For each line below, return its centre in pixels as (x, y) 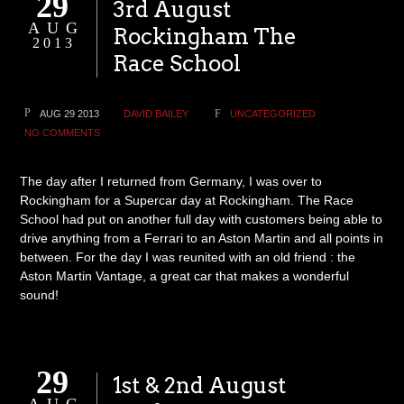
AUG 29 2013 (70, 114)
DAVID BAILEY (156, 114)
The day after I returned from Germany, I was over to (171, 181)
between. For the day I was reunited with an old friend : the (188, 257)
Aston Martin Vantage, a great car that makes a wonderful (185, 276)
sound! (40, 295)
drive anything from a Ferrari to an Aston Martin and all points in (202, 238)
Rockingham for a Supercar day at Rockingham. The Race (187, 200)
